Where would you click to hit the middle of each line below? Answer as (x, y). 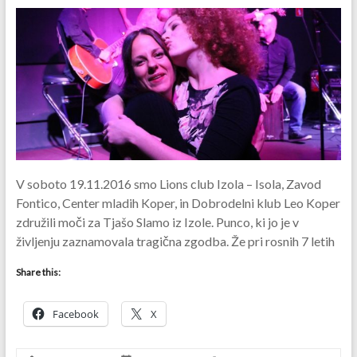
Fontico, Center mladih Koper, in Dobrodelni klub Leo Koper (178, 202)
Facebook (75, 314)
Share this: (38, 272)
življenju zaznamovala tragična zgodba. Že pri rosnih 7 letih (175, 241)
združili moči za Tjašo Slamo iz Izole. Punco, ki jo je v (157, 222)
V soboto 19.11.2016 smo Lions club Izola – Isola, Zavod (168, 183)
